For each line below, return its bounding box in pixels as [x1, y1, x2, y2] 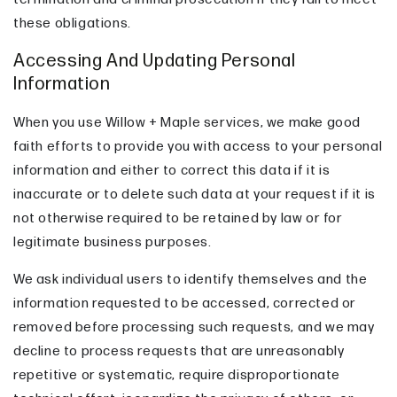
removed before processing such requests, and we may [13, 318, 375, 336]
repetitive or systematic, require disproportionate [13, 366, 341, 384]
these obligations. [13, 14, 131, 32]
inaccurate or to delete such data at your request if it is [13, 185, 376, 203]
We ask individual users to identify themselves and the [13, 270, 368, 288]
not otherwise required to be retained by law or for [13, 209, 343, 227]
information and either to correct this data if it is [13, 161, 331, 179]
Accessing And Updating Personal [13, 51, 296, 73]
